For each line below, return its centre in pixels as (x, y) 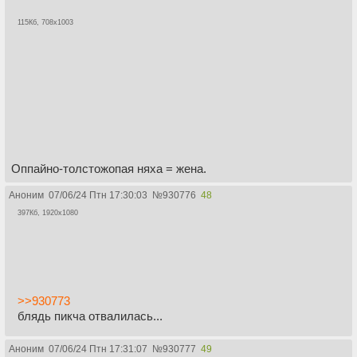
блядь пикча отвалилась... (90, 316)
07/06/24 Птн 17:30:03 (98, 195)
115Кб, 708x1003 (45, 22)
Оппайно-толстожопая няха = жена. (109, 168)
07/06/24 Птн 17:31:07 (98, 349)
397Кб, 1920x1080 (48, 212)
